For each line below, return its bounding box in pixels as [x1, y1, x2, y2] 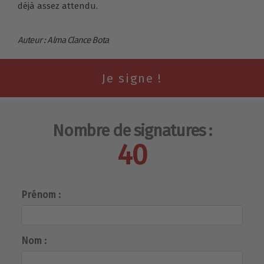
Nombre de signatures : [52, 120, 212, 140]
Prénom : [21, 189, 61, 200]
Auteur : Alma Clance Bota [18, 34, 108, 45]
